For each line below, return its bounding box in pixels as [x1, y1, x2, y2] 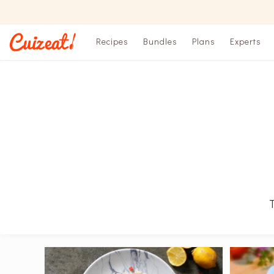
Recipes [96, 35, 128, 47]
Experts [230, 35, 261, 47]
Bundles [143, 35, 177, 47]
